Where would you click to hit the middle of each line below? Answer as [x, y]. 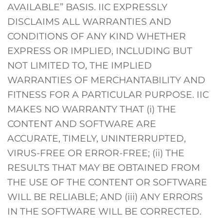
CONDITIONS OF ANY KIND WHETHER [97, 36]
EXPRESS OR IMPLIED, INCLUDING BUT [100, 50]
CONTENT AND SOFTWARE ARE [82, 123]
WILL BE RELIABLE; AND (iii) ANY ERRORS [105, 196]
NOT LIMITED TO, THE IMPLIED [80, 65]
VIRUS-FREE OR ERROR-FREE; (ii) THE [96, 153]
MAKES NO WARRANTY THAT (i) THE [92, 109]
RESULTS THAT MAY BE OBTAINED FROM [104, 167]
